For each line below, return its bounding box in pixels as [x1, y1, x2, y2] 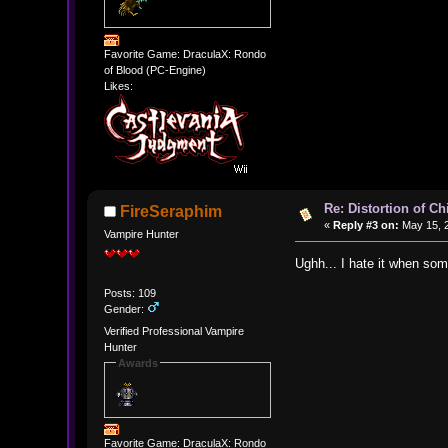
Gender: [103, 303, 147, 316]
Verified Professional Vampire [103, 324, 244, 337]
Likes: [103, 79, 133, 92]
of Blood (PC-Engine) [103, 63, 206, 76]
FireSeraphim [120, 203, 223, 221]
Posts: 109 [103, 287, 156, 300]
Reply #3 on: [332, 218, 399, 231]
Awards [117, 356, 158, 369]
